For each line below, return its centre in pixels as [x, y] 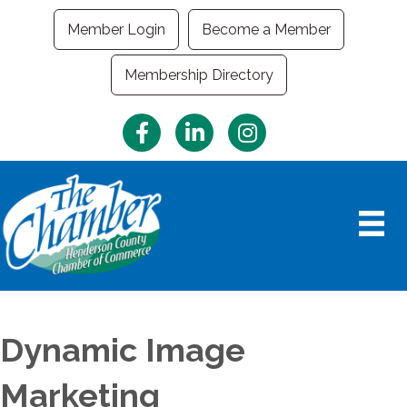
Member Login [116, 30]
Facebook [155, 123]
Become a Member [266, 30]
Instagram [261, 123]
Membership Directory [199, 75]
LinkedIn [203, 123]
